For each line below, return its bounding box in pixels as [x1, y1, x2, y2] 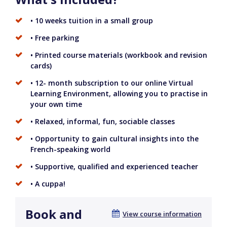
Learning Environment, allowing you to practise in [30, 89, 208, 99]
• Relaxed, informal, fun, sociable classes [30, 117, 175, 127]
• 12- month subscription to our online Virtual [30, 78, 193, 88]
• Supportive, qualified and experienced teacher [30, 162, 198, 172]
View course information [123, 209, 202, 219]
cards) [30, 61, 52, 71]
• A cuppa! [30, 179, 65, 189]
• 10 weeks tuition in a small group [30, 16, 153, 26]
